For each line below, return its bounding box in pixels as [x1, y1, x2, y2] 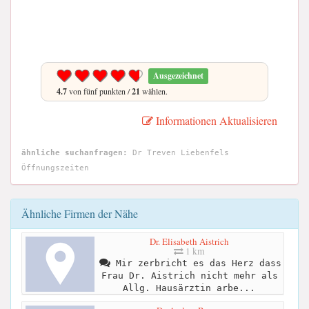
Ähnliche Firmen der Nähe [21, 206, 138, 221]
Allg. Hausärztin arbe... [122, 282, 255, 293]
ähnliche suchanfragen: [21, 148, 128, 157]
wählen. [140, 86, 168, 97]
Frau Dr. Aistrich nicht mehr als [101, 270, 278, 281]
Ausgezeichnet [153, 70, 204, 81]
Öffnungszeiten [21, 163, 89, 172]
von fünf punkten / [67, 86, 132, 97]
